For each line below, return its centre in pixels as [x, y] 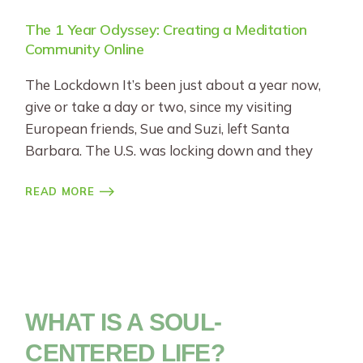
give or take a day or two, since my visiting [159, 107]
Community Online [85, 49]
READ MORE [60, 191]
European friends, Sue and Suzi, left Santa [158, 128]
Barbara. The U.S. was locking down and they [169, 150]
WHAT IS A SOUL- [124, 322]
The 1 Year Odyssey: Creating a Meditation [166, 30]
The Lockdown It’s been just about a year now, [173, 85]
